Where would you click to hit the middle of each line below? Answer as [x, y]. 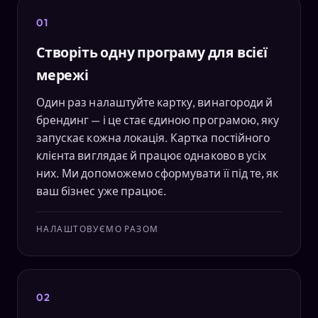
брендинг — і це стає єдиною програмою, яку [158, 120]
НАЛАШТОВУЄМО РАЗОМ [98, 229]
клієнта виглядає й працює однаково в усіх [152, 155]
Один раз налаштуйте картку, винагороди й [155, 102]
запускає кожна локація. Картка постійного [153, 137]
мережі [62, 75]
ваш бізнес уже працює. [102, 191]
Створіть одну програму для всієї [152, 52]
